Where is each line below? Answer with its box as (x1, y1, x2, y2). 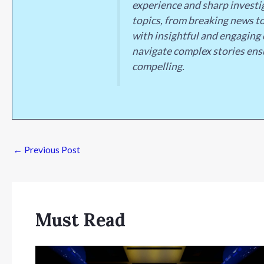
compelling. (131, 60, 184, 73)
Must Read (35, 208, 126, 231)
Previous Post (22, 144, 80, 156)
